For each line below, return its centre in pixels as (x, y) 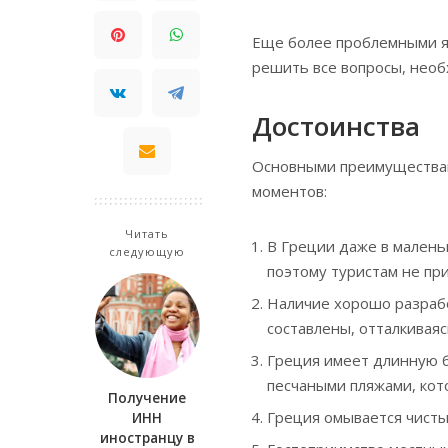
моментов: (289, 190)
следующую (147, 252)
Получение (147, 398)
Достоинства (336, 126)
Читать (147, 234)
